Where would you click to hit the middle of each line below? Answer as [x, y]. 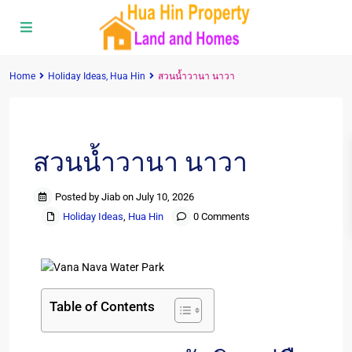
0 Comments [220, 216]
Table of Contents [102, 307]
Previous [77, 128]
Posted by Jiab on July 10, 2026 [123, 197]
